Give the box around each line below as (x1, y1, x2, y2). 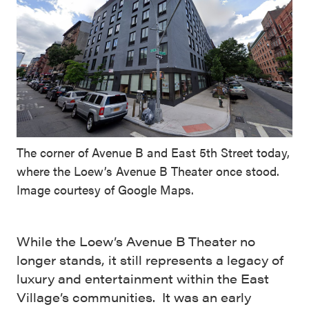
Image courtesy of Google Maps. (17, 180, 194, 198)
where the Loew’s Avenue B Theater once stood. (17, 161, 279, 179)
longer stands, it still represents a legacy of (17, 250, 283, 268)
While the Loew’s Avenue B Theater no (17, 232, 255, 250)
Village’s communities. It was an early (17, 288, 251, 306)
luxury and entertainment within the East (17, 269, 269, 287)
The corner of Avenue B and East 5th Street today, (17, 143, 290, 161)
